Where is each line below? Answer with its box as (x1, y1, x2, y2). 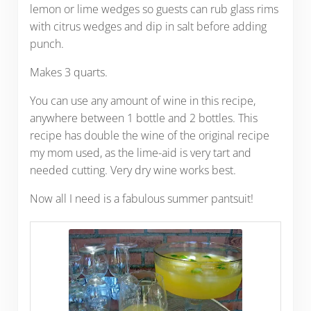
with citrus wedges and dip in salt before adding (29, 18, 267, 34)
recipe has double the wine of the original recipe (29, 127, 269, 143)
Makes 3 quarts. (29, 64, 108, 80)
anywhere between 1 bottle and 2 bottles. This (29, 110, 258, 126)
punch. (29, 35, 64, 51)
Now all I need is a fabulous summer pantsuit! (29, 190, 253, 206)
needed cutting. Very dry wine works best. (29, 162, 236, 178)
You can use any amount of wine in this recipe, (29, 92, 255, 108)
